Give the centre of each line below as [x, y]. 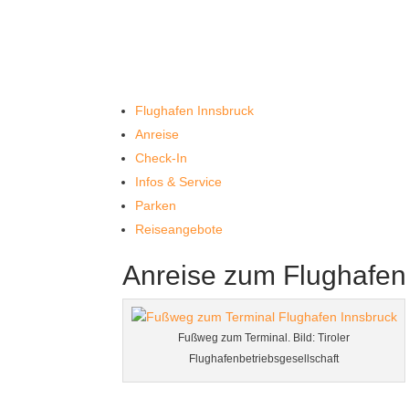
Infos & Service [179, 182]
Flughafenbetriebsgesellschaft [264, 359]
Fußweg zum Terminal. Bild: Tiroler [264, 338]
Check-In [162, 158]
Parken [156, 205]
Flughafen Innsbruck [195, 110]
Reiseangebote [179, 229]
